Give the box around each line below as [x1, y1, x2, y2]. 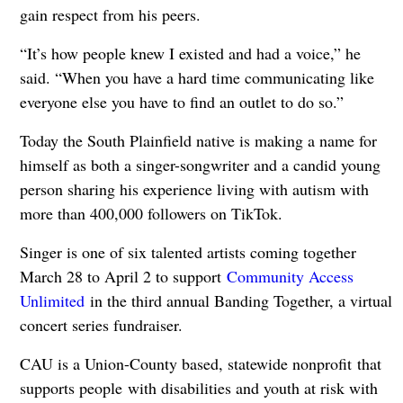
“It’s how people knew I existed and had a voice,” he [19, 42, 361, 65]
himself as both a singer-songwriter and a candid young [19, 154, 381, 176]
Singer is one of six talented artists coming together [19, 241, 356, 264]
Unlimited [19, 290, 85, 312]
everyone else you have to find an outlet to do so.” [19, 91, 344, 113]
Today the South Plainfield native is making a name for [19, 130, 377, 152]
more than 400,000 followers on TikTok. [19, 202, 282, 225]
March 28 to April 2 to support [19, 265, 227, 288]
